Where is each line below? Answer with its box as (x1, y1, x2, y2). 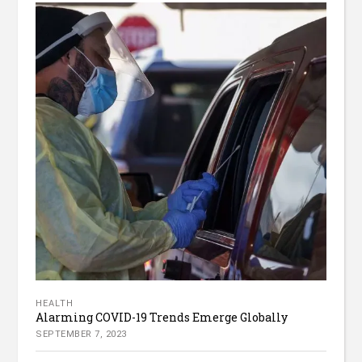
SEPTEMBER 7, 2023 (36, 329, 127, 340)
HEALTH (36, 298, 74, 309)
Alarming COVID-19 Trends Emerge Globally (36, 309, 288, 326)
